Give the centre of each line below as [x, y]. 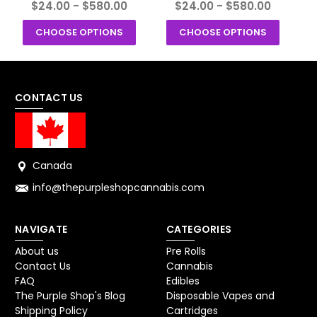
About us [37, 252]
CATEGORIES [198, 230]
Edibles [183, 281]
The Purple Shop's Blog [70, 296]
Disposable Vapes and [220, 296]
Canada [52, 166]
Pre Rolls [186, 252]
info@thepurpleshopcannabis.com [119, 188]
